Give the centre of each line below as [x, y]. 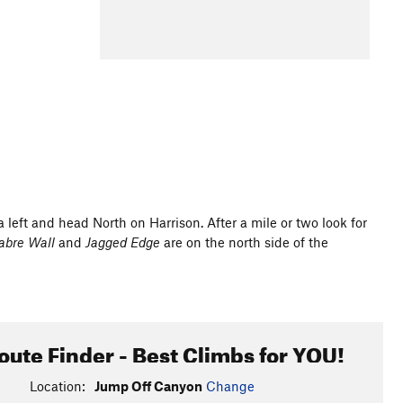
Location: [57, 386]
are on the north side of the [244, 242]
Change [230, 386]
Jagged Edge [123, 242]
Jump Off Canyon [148, 386]
